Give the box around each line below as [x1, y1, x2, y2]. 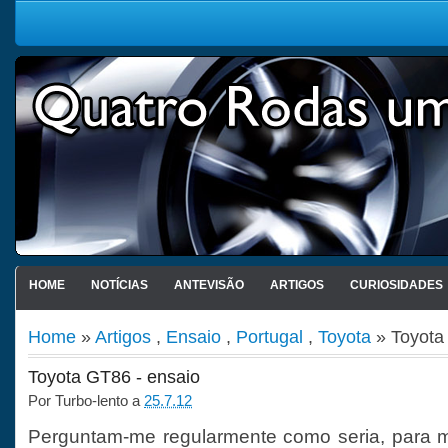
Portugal [236, 326, 303, 347]
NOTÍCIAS [90, 278, 148, 292]
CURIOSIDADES [349, 278, 443, 292]
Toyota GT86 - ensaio [28, 367, 200, 387]
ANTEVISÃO [173, 278, 244, 292]
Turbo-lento [55, 392, 128, 409]
